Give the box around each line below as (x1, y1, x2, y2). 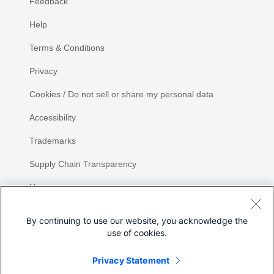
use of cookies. (107, 228, 167, 238)
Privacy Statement (92, 255, 170, 265)
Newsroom (29, 182, 71, 192)
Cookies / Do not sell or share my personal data (29, 89, 213, 99)
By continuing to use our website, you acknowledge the (26, 215, 248, 226)
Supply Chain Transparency (29, 159, 136, 169)
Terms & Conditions (29, 43, 105, 53)
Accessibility (29, 113, 76, 122)
